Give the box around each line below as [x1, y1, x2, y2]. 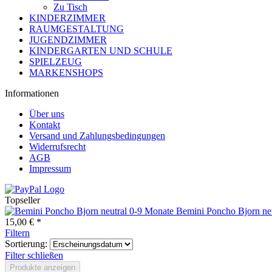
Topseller [5, 195, 40, 205]
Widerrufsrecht [29, 141, 86, 152]
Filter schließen [5, 250, 63, 260]
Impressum [29, 163, 71, 174]
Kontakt [29, 120, 60, 130]
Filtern [5, 228, 30, 238]
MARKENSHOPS [29, 67, 103, 78]
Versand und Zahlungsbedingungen [29, 131, 165, 141]
